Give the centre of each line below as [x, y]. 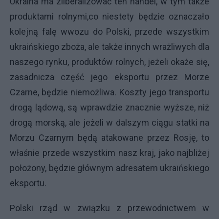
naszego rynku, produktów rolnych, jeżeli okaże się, [109, 62]
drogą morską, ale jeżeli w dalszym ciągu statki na [109, 122]
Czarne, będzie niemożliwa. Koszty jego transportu [109, 92]
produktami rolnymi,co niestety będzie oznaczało [109, 16]
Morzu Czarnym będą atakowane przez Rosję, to [109, 138]
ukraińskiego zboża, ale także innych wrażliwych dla [109, 47]
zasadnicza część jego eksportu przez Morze [109, 77]
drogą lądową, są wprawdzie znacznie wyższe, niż [109, 107]
